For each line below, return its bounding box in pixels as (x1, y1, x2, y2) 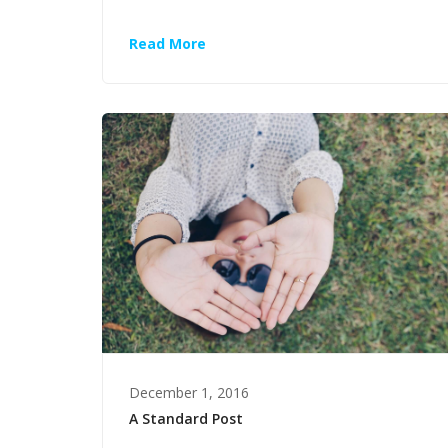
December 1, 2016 (129, 383, 249, 403)
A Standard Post (129, 409, 243, 429)
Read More (129, 33, 206, 53)
